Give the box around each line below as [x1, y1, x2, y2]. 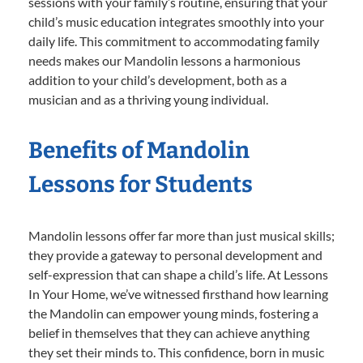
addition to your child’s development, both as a [28, 71, 287, 88]
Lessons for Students [28, 170, 253, 198]
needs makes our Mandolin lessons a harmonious [28, 52, 301, 68]
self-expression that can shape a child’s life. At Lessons [28, 266, 328, 282]
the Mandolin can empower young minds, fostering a [28, 305, 318, 321]
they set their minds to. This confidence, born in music [28, 344, 324, 360]
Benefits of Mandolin [28, 136, 250, 164]
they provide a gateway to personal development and [28, 246, 322, 263]
